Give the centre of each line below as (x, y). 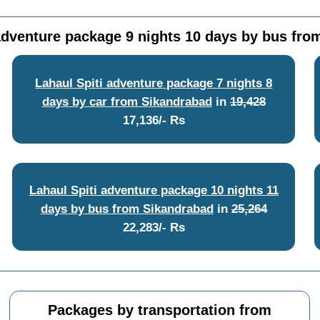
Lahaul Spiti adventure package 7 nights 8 (154, 82)
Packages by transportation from (160, 310)
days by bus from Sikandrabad (127, 209)
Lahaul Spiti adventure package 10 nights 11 (154, 190)
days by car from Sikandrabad (127, 101)
